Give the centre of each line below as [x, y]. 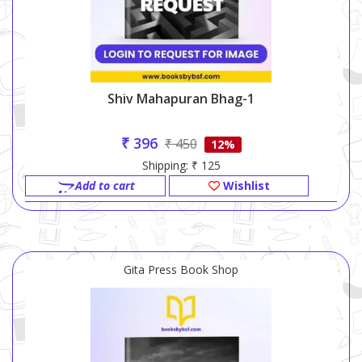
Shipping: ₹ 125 [181, 166]
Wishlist [244, 186]
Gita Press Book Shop [181, 270]
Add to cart [105, 186]
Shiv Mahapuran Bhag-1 [181, 99]
